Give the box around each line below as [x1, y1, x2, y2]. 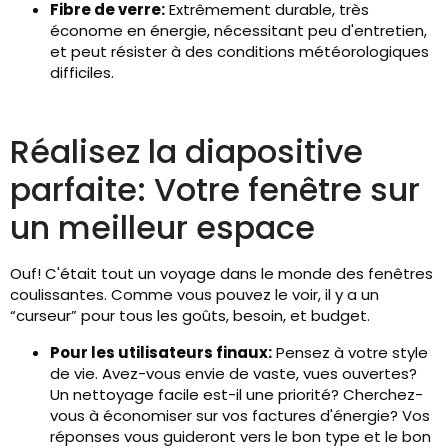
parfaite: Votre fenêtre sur [10, 167, 420, 212]
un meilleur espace [10, 205, 315, 250]
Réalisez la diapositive [10, 129, 363, 174]
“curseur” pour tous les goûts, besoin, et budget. [10, 305, 370, 326]
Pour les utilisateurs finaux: [50, 342, 272, 363]
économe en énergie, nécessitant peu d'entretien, [50, 20, 427, 41]
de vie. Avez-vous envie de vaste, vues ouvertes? [50, 363, 417, 384]
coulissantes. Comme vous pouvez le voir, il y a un [10, 284, 379, 305]
